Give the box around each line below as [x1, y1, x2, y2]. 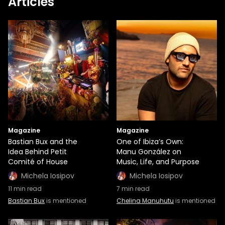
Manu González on [117, 147, 181, 157]
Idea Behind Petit [8, 147, 67, 157]
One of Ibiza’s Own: [117, 137, 183, 147]
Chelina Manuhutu [117, 196, 174, 205]
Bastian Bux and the [8, 137, 77, 147]
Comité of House [8, 157, 68, 167]
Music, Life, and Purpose [117, 157, 199, 167]
